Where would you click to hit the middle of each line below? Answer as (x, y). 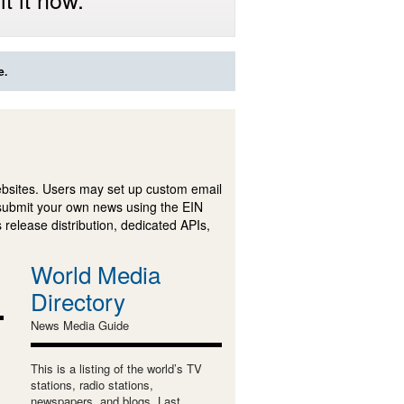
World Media (95, 273)
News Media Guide (79, 325)
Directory (78, 300)
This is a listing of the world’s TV (116, 368)
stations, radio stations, (92, 384)
